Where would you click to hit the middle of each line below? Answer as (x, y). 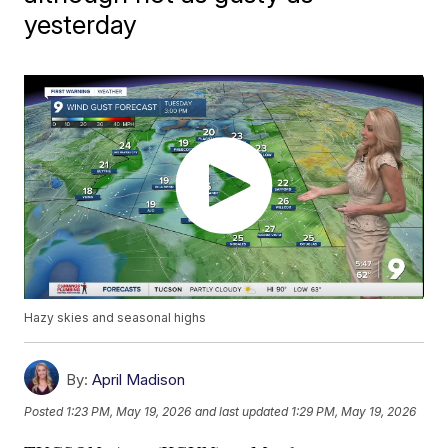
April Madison (139, 380)
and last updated (242, 411)
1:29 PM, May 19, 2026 (354, 411)
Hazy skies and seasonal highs (115, 318)
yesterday (81, 24)
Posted (45, 411)
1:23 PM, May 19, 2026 (129, 411)
